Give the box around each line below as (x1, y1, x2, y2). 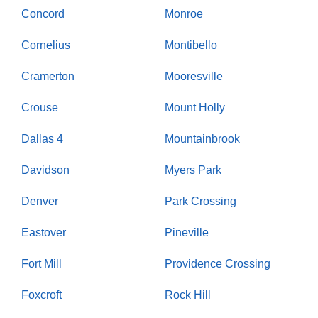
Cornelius (21, 38, 70, 51)
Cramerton (21, 70, 75, 82)
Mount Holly (165, 101, 225, 114)
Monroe (165, 7, 203, 20)
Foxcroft (21, 288, 62, 301)
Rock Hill (165, 288, 211, 301)
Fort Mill (21, 257, 62, 270)
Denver (21, 194, 58, 207)
